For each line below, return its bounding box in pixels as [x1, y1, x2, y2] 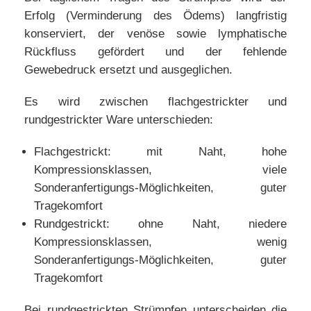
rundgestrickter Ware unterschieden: [24, 113, 213, 126]
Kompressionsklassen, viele [34, 163, 287, 176]
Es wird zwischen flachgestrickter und [24, 95, 287, 108]
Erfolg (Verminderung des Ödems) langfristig [24, 9, 287, 22]
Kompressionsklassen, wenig [34, 235, 287, 249]
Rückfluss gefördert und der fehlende [24, 45, 287, 58]
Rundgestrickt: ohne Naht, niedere [34, 217, 287, 230]
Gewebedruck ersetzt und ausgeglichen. [24, 63, 233, 76]
